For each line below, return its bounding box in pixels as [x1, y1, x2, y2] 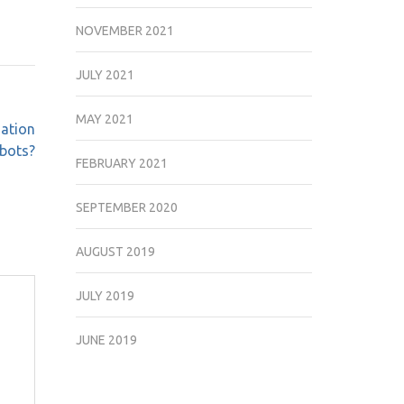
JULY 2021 [75, 68, 134, 82]
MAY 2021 [75, 112, 133, 126]
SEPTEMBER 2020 [75, 200, 178, 215]
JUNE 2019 [75, 333, 137, 347]
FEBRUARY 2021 [75, 156, 168, 170]
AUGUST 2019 [75, 244, 155, 259]
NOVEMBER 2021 [75, 23, 174, 38]
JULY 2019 [75, 289, 134, 303]
